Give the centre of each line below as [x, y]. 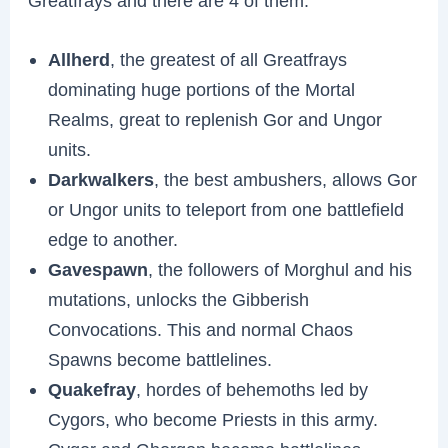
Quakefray [92, 389]
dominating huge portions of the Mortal [202, 89]
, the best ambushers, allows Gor [286, 179]
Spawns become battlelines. [160, 359]
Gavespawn [98, 269]
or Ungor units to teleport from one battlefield [226, 209]
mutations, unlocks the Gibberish [179, 299]
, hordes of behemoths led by [252, 389]
